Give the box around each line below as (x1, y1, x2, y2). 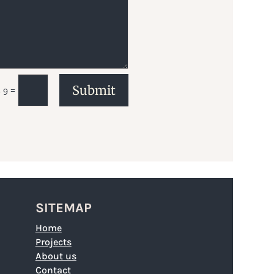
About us (35, 250, 76, 262)
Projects (35, 235, 72, 248)
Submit (72, 82, 116, 98)
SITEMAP (35, 199, 92, 216)
